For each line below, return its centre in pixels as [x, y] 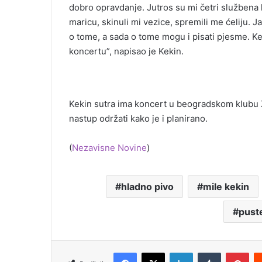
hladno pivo [147, 187]
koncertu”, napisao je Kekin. [126, 51]
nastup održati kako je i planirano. [138, 119]
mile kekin [226, 187]
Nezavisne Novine [109, 148]
